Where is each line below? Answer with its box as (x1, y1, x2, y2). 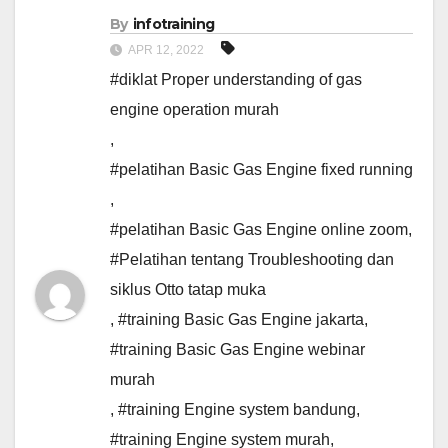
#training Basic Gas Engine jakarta (118, 311, 364, 329)
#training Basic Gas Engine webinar (110, 341, 365, 359)
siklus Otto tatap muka (110, 281, 266, 299)
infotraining (132, 15, 215, 34)
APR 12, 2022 (126, 43, 207, 58)
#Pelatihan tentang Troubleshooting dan (110, 251, 394, 269)
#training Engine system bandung (118, 401, 356, 419)
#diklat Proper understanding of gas (110, 71, 362, 89)
